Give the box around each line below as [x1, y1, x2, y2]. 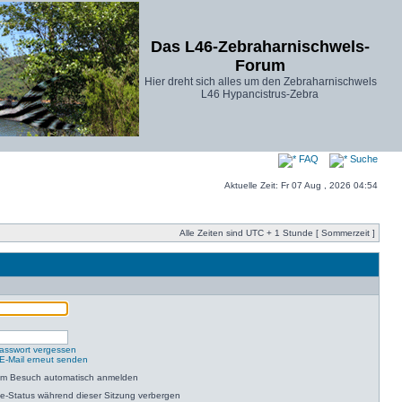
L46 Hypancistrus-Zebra [201, 88, 319, 100]
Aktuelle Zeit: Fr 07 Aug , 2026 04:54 [224, 180, 378, 190]
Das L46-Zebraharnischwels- [151, 38, 370, 56]
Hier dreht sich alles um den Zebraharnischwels [144, 75, 377, 88]
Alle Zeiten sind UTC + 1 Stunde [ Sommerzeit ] [179, 228, 375, 238]
